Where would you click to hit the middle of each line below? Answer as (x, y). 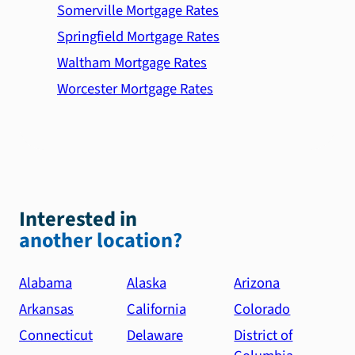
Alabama (46, 282)
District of (263, 336)
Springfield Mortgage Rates (138, 36)
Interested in (78, 219)
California (156, 309)
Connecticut (56, 336)
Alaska (146, 282)
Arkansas (46, 309)
